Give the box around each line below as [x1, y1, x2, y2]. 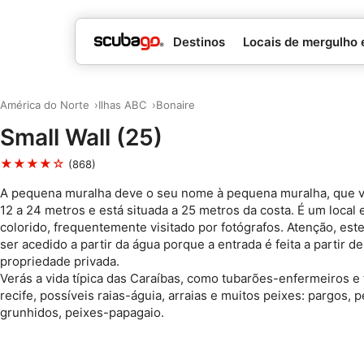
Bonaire [155, 98, 195, 111]
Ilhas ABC [97, 98, 147, 111]
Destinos [172, 33, 225, 50]
